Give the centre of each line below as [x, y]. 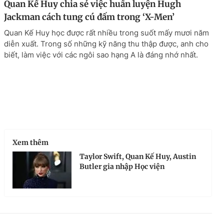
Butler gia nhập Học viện [122, 167]
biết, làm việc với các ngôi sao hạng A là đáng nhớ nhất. [101, 54]
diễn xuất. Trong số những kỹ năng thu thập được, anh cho [106, 43]
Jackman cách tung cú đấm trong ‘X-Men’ [89, 17]
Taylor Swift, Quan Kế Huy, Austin [138, 157]
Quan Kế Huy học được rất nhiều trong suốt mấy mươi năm [106, 32]
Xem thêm [30, 143]
